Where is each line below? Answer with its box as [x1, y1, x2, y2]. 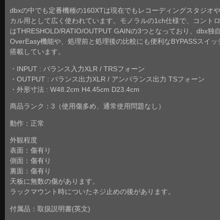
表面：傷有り [10, 147, 51, 155]
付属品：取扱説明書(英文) [10, 205, 90, 213]
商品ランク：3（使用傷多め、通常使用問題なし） [10, 103, 165, 110]
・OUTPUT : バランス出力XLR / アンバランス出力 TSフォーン [10, 75, 205, 83]
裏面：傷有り [10, 167, 51, 175]
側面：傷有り [10, 157, 51, 165]
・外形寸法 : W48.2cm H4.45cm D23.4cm [10, 85, 139, 93]
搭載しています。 [10, 48, 65, 55]
